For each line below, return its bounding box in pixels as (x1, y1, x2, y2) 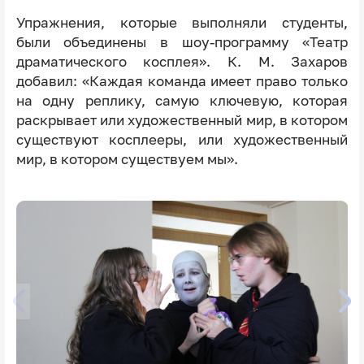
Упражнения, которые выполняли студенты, (15, 15, 349, 32)
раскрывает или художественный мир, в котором (15, 112, 349, 129)
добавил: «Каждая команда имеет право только (15, 73, 349, 90)
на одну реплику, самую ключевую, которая (15, 93, 349, 110)
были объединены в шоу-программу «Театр (15, 34, 349, 51)
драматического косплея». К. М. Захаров (15, 54, 349, 71)
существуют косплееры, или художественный (15, 132, 349, 149)
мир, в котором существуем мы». (15, 151, 238, 168)
